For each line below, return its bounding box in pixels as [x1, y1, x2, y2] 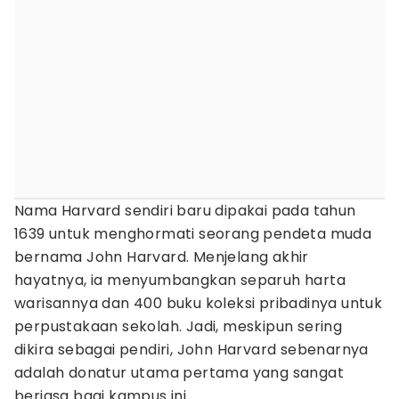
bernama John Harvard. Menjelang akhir [14, 247, 309, 267]
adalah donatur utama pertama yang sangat [14, 362, 344, 383]
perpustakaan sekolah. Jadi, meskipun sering [14, 316, 343, 337]
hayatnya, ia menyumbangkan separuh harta [14, 270, 346, 290]
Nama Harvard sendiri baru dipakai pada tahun [14, 200, 356, 221]
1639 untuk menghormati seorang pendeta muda [14, 224, 372, 244]
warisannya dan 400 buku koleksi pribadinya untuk [14, 293, 383, 313]
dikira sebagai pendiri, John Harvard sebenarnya [14, 339, 369, 360]
